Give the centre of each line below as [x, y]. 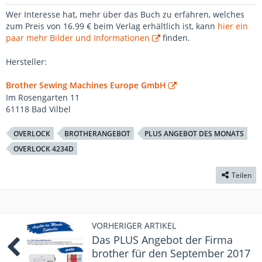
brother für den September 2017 [171, 253]
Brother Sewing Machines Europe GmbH [86, 85]
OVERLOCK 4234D [44, 149]
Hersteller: [26, 61]
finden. [175, 37]
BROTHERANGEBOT [97, 133]
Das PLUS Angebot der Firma [162, 239]
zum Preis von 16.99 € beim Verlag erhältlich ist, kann [112, 26]
